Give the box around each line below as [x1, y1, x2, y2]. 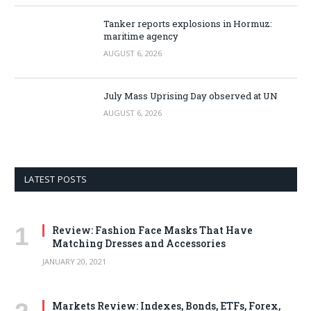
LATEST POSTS [24, 172, 87, 185]
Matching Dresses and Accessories [52, 236, 226, 250]
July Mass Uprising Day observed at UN [103, 89, 278, 102]
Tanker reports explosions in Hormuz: [103, 17, 272, 30]
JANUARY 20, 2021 [42, 255, 106, 267]
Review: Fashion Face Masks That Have [52, 223, 253, 237]
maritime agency [103, 29, 178, 42]
